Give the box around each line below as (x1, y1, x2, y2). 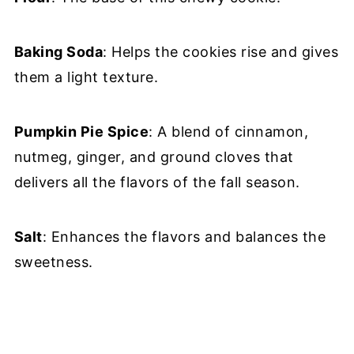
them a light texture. (13, 68, 159, 85)
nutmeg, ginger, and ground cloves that (13, 148, 294, 165)
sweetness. (13, 253, 93, 270)
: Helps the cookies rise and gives (103, 43, 339, 60)
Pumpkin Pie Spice (13, 122, 149, 140)
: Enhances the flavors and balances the (42, 228, 326, 245)
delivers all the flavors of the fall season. (13, 173, 300, 190)
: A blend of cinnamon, (149, 122, 309, 140)
